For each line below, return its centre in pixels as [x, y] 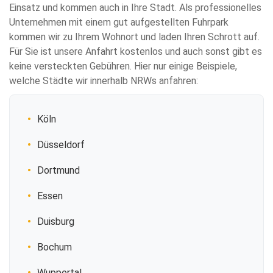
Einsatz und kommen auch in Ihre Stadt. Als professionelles [135, 8]
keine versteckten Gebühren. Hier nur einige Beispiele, [123, 66]
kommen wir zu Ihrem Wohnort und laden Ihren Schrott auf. [134, 37]
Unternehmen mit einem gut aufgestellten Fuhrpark [119, 22]
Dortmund [58, 170]
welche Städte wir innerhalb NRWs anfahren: [104, 81]
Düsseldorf [61, 145]
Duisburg [56, 222]
